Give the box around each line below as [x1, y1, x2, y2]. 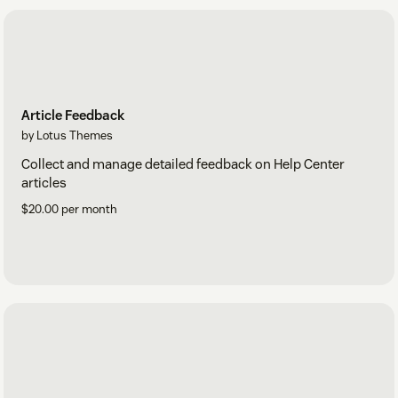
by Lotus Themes [21, 127, 113, 143]
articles [21, 173, 67, 191]
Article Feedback [21, 106, 124, 123]
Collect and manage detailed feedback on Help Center [21, 155, 345, 172]
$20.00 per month [21, 201, 117, 217]
